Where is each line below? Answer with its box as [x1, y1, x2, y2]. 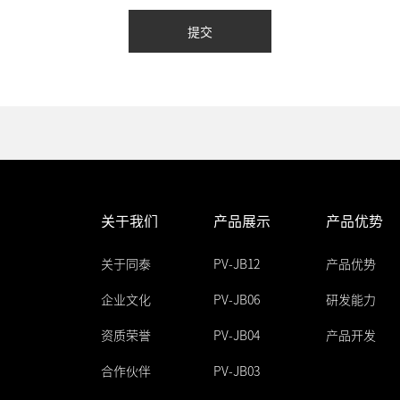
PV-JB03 [213, 362, 260, 380]
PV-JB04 [213, 326, 260, 345]
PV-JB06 [213, 290, 260, 309]
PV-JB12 [213, 254, 260, 273]
